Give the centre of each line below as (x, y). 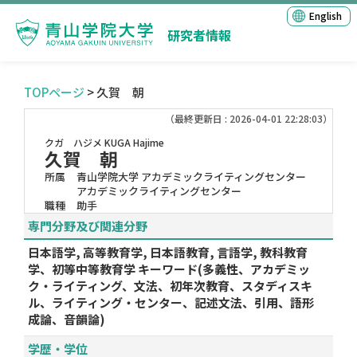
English (326, 16)
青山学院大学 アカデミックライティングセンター (191, 177)
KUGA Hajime (134, 142)
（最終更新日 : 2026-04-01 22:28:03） (249, 118)
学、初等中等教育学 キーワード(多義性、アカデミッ (169, 269)
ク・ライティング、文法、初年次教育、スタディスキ (170, 286)
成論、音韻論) (67, 319)
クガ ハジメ (73, 142)
